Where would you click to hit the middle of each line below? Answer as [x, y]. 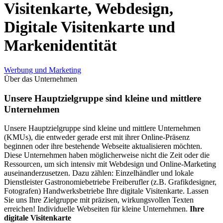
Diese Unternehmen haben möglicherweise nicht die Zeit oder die [107, 155]
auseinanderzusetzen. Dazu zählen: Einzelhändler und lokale [99, 173]
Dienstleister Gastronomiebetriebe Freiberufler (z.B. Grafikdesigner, [110, 182]
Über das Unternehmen [41, 79]
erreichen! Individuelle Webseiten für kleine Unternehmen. [97, 209]
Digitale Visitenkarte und [90, 27]
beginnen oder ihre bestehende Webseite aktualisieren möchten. [103, 146]
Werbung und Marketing [43, 70]
